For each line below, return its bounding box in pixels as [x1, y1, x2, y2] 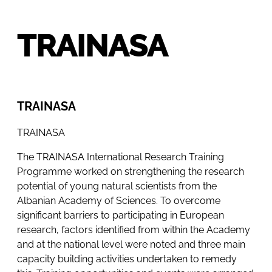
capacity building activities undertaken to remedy [17, 253, 237, 265]
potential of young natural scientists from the [17, 180, 217, 192]
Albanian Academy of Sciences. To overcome [17, 194, 220, 206]
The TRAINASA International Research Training [17, 151, 224, 163]
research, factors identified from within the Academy [17, 223, 250, 236]
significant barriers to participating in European [17, 209, 224, 221]
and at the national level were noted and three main [17, 238, 245, 250]
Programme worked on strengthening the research [17, 165, 244, 177]
